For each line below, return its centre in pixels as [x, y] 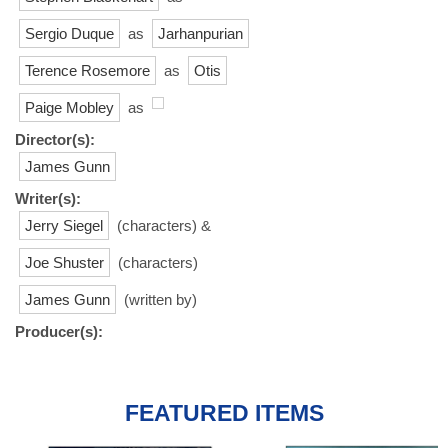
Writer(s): [48, 198]
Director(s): [55, 139]
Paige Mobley [69, 107]
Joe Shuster [64, 262]
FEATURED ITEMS [224, 413]
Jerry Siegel [64, 225]
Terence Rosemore [87, 70]
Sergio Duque [69, 33]
